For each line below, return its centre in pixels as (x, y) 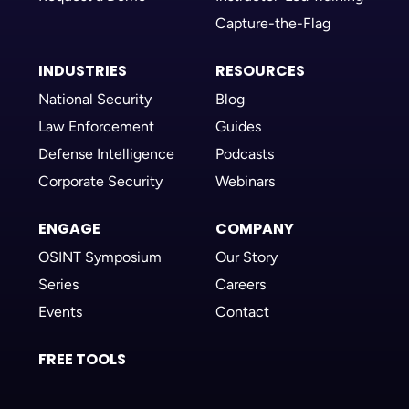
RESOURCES (260, 70)
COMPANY (255, 228)
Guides (238, 126)
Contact (242, 311)
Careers (241, 284)
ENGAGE (69, 228)
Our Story (246, 257)
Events (60, 311)
